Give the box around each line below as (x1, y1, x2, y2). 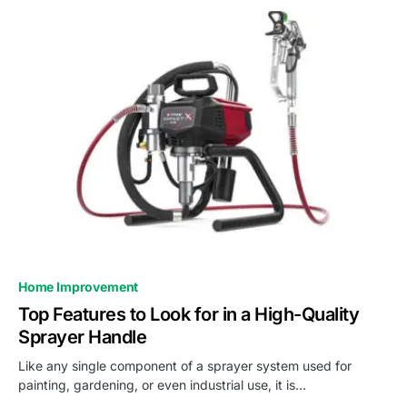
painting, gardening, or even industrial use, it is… (18, 376, 306, 392)
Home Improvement (18, 278, 139, 294)
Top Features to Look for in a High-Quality (18, 303, 359, 325)
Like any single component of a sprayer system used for (18, 357, 352, 373)
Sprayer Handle (18, 325, 146, 348)
